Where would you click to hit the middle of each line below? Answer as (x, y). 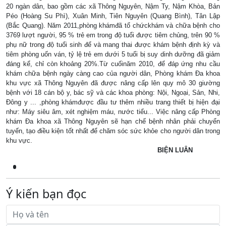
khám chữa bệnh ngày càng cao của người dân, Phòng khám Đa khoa (113, 73)
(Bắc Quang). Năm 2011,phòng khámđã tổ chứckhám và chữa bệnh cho (113, 25)
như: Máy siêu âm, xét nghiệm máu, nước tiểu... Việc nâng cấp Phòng (113, 111)
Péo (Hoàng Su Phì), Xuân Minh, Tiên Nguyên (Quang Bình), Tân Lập (113, 16)
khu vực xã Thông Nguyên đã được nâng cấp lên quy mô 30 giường (113, 83)
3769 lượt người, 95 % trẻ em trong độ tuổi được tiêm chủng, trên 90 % (113, 35)
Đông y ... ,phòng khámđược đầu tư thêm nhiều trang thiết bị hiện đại (113, 102)
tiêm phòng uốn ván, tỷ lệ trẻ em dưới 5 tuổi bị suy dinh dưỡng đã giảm (113, 54)
